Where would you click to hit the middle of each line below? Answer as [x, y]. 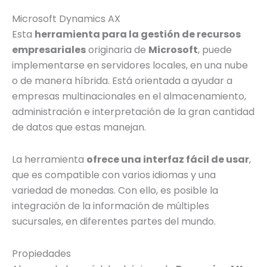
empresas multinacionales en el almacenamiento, [129, 96]
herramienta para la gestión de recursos [138, 34]
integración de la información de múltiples [111, 206]
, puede [215, 49]
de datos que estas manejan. [79, 127]
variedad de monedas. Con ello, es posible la [115, 190]
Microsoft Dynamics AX [66, 18]
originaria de [117, 49]
